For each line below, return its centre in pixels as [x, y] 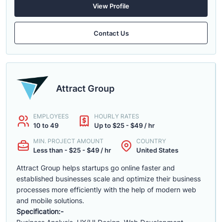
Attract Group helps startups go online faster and [96, 168]
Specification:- [40, 211]
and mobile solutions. [50, 200]
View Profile [111, 6]
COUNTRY [151, 141]
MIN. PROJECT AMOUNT [68, 141]
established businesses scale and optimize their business [109, 179]
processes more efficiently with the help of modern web [106, 190]
